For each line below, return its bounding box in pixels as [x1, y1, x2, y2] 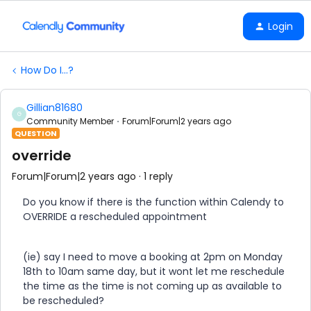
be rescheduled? [23, 294, 107, 308]
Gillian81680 [26, 101, 83, 115]
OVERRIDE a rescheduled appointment [23, 210, 207, 224]
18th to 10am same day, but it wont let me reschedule [23, 264, 285, 278]
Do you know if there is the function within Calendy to [23, 195, 284, 209]
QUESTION [15, 128, 57, 139]
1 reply [144, 169, 173, 183]
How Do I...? [21, 63, 74, 77]
